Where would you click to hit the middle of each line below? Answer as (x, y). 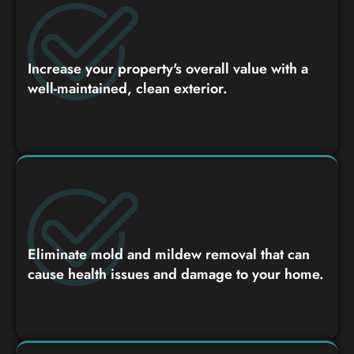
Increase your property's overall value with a (168, 68)
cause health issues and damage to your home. (176, 274)
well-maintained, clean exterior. (128, 88)
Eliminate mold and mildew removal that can (169, 254)
